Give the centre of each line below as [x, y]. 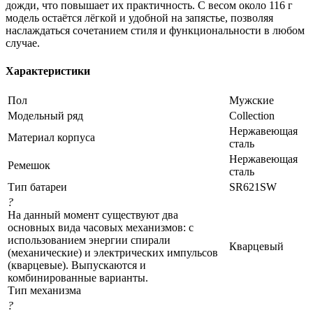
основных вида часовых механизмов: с [101, 227]
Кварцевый [256, 246]
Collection [252, 115]
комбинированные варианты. [78, 277]
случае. [23, 43]
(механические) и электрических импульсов [113, 252]
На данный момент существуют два [93, 214]
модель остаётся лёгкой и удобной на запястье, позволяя [139, 18]
